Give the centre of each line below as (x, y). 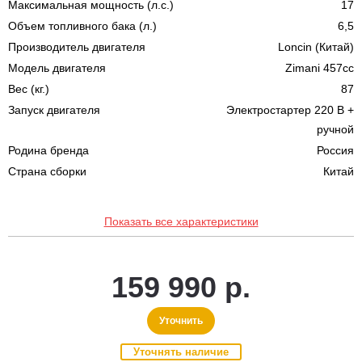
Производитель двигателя (77, 46)
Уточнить (181, 320)
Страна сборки (47, 171)
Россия (335, 150)
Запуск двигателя (54, 109)
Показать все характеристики (181, 221)
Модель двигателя (57, 67)
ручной (335, 129)
